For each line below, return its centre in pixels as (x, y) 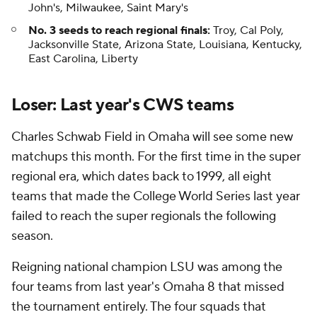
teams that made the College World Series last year (156, 197)
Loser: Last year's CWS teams (122, 105)
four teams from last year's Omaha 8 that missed (148, 287)
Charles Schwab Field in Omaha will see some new (152, 137)
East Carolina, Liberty (83, 59)
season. (32, 236)
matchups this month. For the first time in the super (156, 157)
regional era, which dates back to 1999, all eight (142, 177)
